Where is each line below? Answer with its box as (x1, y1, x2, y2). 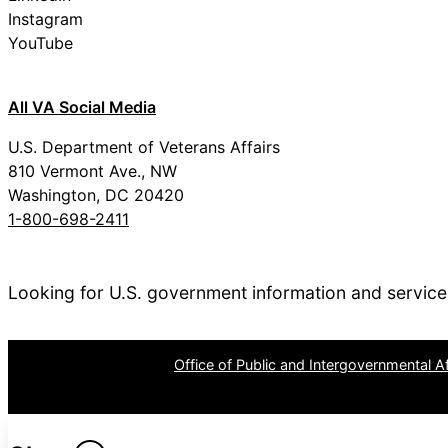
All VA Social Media (8, 96, 156, 117)
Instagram (8, 8, 83, 29)
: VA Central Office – (37, 356, 174, 374)
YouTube (8, 32, 73, 53)
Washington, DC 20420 (8, 184, 184, 205)
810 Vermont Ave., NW (8, 160, 177, 181)
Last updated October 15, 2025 (8, 391, 246, 412)
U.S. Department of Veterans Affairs (8, 136, 280, 157)
